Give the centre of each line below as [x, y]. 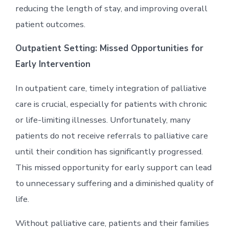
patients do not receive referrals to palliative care [111, 135]
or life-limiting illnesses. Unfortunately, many [103, 120]
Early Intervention [53, 64]
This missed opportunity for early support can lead [113, 167]
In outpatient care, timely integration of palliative [111, 88]
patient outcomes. [50, 24]
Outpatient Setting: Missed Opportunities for [109, 48]
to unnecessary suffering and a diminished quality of [114, 183]
